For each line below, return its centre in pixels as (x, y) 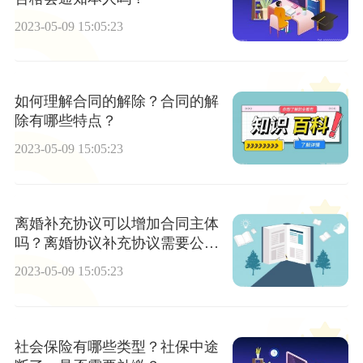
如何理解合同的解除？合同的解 (116, 102)
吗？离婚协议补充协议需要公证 (116, 243)
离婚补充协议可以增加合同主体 (116, 224)
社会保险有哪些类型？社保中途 (116, 346)
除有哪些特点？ (65, 121)
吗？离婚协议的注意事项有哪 (109, 263)
